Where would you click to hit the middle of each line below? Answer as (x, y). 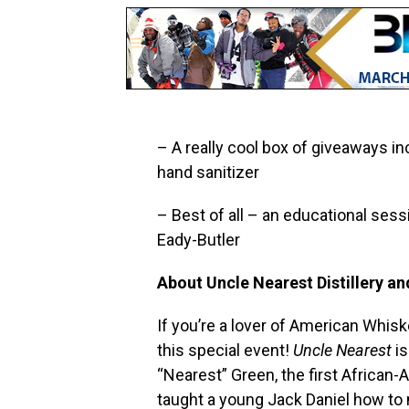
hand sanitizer (208, 173)
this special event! (225, 351)
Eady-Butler (199, 240)
